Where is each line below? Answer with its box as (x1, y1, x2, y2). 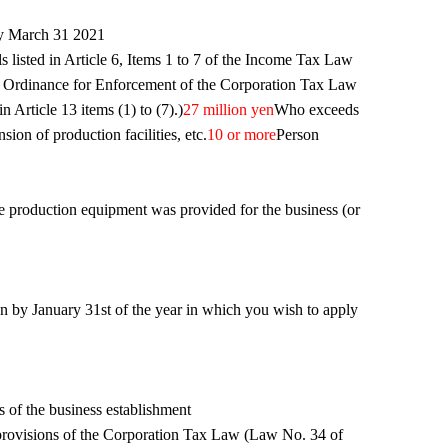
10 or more (207, 126, 277, 143)
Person (276, 126, 320, 143)
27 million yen (183, 101, 275, 118)
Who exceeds (274, 101, 360, 118)
